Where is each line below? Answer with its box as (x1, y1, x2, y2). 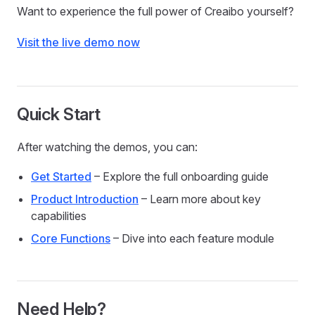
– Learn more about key (139, 192, 261, 207)
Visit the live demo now (17, 35, 140, 50)
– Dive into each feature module (110, 231, 274, 246)
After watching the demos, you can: (17, 140, 198, 155)
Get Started (31, 169, 91, 184)
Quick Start (17, 104, 101, 125)
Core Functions (31, 231, 110, 246)
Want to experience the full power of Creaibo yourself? (17, 4, 294, 19)
